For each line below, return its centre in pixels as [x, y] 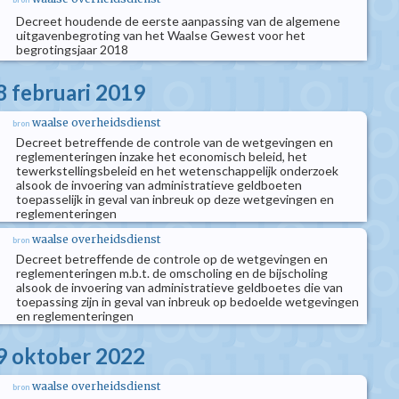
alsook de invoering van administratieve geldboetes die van [179, 287]
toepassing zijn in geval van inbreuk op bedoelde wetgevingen [187, 301]
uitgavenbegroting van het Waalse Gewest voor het [161, 35]
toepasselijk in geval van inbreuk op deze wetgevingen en [175, 199]
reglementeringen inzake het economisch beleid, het [162, 156]
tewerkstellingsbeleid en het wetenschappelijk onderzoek [177, 171]
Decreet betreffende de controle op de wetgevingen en [172, 259]
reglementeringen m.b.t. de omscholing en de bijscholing [172, 273]
